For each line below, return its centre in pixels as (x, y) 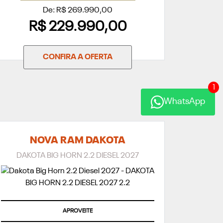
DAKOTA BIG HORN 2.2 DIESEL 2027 (78, 156)
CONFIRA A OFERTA (78, 57)
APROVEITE (78, 211)
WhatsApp (184, 102)
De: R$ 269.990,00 (78, 11)
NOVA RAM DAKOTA (78, 141)
